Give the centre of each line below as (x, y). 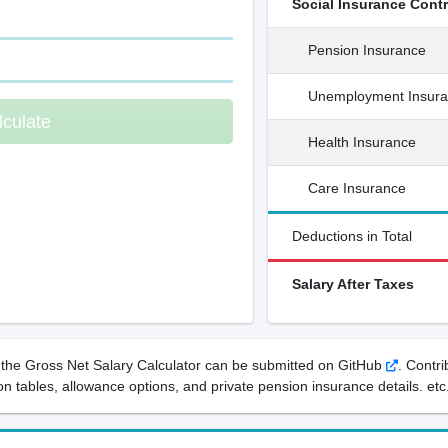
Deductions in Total (352, 236)
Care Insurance (357, 188)
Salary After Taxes (353, 284)
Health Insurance (362, 142)
